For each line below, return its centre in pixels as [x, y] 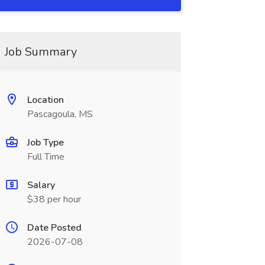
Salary [41, 185]
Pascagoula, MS [60, 114]
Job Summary [41, 52]
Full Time [46, 157]
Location [45, 100]
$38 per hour [54, 199]
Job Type [45, 143]
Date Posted [54, 228]
